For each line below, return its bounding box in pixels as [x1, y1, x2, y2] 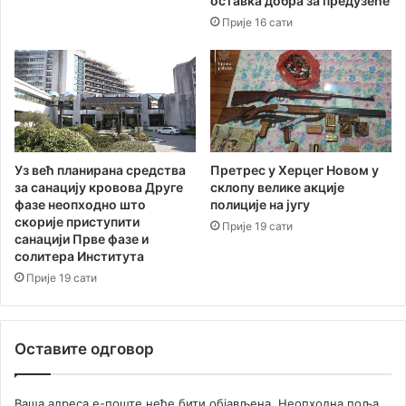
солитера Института [14, 247, 144, 264]
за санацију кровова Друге [14, 179, 183, 195]
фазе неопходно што [14, 196, 146, 212]
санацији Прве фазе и [14, 230, 149, 246]
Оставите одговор [14, 339, 154, 358]
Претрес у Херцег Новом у [210, 162, 379, 179]
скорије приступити [14, 213, 140, 229]
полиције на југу [210, 197, 310, 213]
